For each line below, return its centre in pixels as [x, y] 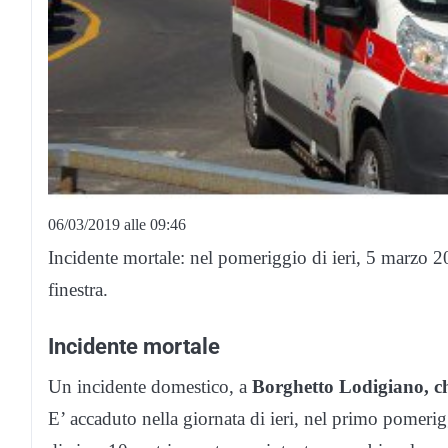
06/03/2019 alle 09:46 [117, 224]
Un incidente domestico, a [150, 386]
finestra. [78, 289]
